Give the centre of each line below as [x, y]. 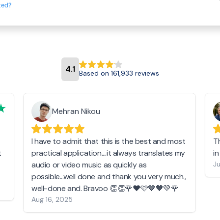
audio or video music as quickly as [89, 165]
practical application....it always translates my [108, 153]
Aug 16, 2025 [52, 199]
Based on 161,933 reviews [119, 73]
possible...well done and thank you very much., [109, 177]
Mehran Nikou [76, 111]
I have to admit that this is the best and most [109, 141]
